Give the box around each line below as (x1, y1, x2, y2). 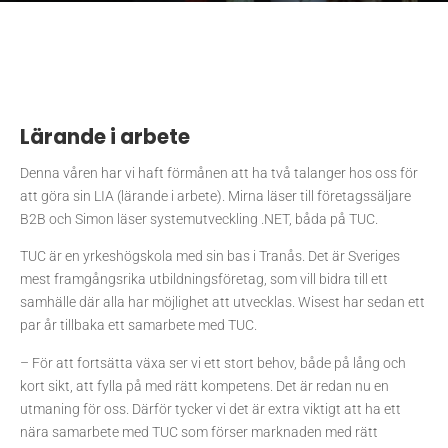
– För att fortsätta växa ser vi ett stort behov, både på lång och (20, 354, 406, 371)
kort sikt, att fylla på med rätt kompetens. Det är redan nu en (20, 377, 389, 394)
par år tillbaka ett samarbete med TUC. (20, 317, 257, 334)
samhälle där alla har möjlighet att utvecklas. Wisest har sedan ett (20, 294, 425, 311)
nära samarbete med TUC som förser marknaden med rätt (20, 423, 378, 440)
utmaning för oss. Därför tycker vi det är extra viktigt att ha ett (20, 400, 401, 417)
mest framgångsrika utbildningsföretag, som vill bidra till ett (20, 271, 388, 288)
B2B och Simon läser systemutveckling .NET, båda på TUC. (20, 211, 378, 228)
